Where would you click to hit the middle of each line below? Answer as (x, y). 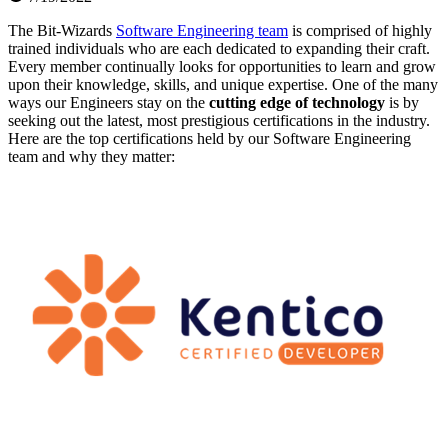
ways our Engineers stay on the (108, 102)
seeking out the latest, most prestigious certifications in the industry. (219, 120)
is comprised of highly (360, 30)
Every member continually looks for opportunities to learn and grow (222, 66)
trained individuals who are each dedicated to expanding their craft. (219, 48)
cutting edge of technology (297, 102)
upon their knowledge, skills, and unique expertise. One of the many (223, 84)
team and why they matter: (91, 156)
